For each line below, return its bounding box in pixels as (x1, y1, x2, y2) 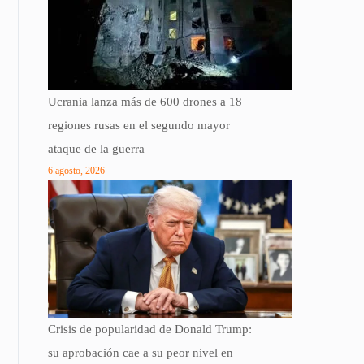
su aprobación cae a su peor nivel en (48, 346, 233, 360)
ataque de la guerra (48, 142, 145, 156)
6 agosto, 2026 (48, 165, 105, 177)
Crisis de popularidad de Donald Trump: (48, 323, 252, 336)
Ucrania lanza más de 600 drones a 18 (48, 95, 242, 109)
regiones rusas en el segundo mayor (48, 119, 230, 132)
